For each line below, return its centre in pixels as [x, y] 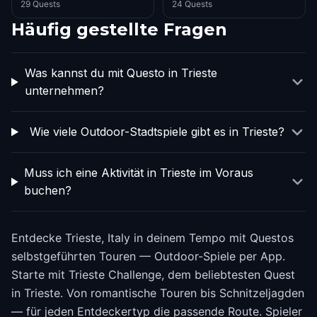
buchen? [48, 190]
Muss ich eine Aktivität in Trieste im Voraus [139, 173]
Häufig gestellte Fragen [119, 29]
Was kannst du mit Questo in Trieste [121, 73]
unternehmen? [64, 91]
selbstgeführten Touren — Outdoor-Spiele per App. [148, 256]
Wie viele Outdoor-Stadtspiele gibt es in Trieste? [157, 132]
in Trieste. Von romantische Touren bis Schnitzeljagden [158, 293]
